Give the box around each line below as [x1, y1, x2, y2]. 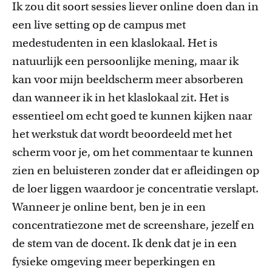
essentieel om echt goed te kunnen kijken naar [12, 109, 252, 123]
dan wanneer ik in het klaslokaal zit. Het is [12, 90, 229, 104]
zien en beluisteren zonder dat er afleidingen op [12, 163, 259, 177]
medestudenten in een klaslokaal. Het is [12, 36, 217, 50]
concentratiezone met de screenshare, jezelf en [12, 218, 254, 232]
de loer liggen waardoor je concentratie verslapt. [12, 182, 259, 195]
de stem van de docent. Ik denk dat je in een [12, 236, 237, 250]
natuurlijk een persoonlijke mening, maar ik [12, 54, 239, 68]
